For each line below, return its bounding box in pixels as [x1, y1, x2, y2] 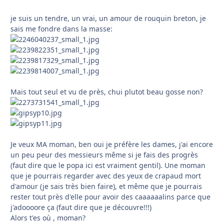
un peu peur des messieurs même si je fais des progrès [10, 150, 198, 160]
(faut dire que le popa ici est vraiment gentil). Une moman [10, 160, 205, 170]
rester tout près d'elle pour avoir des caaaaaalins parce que [10, 192, 210, 202]
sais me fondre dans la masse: [10, 24, 112, 34]
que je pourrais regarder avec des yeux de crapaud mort [10, 171, 201, 181]
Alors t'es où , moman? [10, 213, 85, 223]
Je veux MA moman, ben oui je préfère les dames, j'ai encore [10, 139, 213, 149]
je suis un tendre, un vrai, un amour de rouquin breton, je [10, 13, 206, 23]
